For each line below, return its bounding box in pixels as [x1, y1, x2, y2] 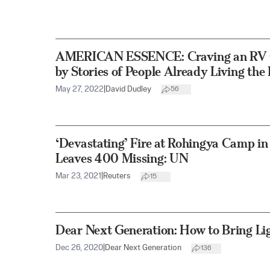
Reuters [103, 172, 131, 180]
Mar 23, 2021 [55, 172, 101, 180]
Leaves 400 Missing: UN [55, 151, 189, 166]
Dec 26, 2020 [55, 244, 103, 253]
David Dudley [105, 85, 151, 93]
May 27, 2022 [55, 85, 104, 93]
